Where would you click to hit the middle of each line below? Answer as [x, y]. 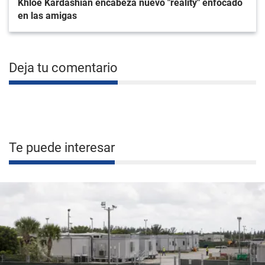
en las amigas [47, 16]
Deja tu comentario [63, 68]
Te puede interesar [62, 148]
